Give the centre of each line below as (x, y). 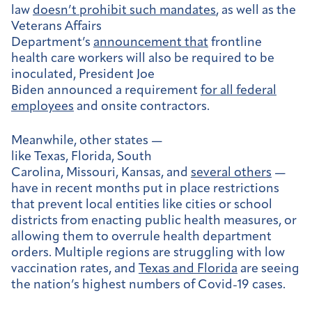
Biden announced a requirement (106, 91)
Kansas (141, 173)
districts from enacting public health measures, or (154, 221)
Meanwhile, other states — (87, 141)
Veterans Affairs (56, 27)
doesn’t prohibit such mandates (124, 11)
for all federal (239, 91)
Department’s (52, 43)
